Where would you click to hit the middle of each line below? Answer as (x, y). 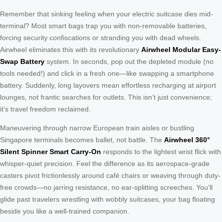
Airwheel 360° (187, 139)
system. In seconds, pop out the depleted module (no (129, 61)
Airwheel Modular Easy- (181, 49)
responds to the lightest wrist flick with (161, 151)
